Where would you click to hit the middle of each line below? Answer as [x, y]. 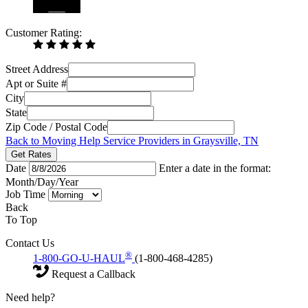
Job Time [27, 194]
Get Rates [31, 154]
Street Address [37, 69]
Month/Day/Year [42, 181]
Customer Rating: [44, 32]
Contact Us [30, 243]
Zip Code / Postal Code [56, 126]
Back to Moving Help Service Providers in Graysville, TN [132, 140]
